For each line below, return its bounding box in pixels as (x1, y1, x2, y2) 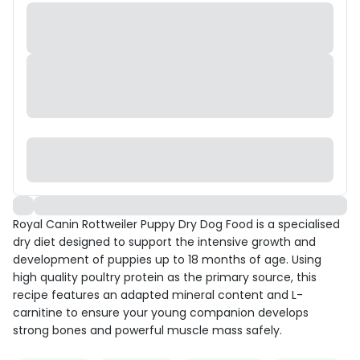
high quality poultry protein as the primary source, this (13, 269, 317, 285)
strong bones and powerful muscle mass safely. (13, 322, 282, 338)
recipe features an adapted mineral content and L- (13, 287, 303, 303)
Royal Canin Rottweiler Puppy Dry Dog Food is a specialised (13, 216, 340, 232)
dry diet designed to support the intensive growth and (13, 234, 316, 250)
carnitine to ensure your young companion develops (13, 305, 309, 321)
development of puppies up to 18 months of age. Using (13, 252, 321, 268)
